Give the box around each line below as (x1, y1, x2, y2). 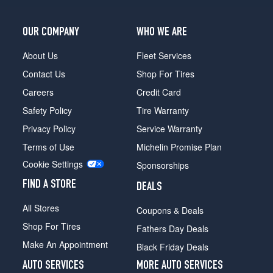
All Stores (23, 201, 60, 214)
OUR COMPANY (23, 26, 80, 39)
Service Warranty (136, 122, 202, 135)
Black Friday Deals (136, 240, 208, 253)
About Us (23, 49, 58, 62)
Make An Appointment (23, 238, 108, 250)
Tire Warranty (136, 104, 189, 116)
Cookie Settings (23, 157, 83, 170)
